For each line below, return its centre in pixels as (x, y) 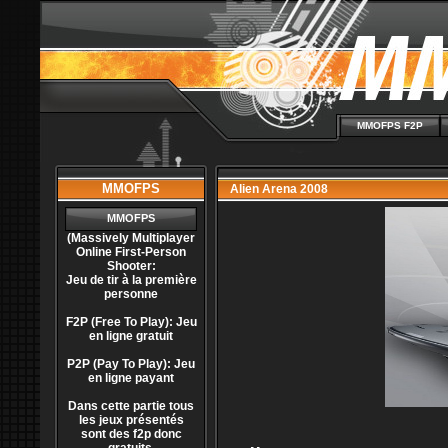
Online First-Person (131, 252)
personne (131, 294)
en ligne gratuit (131, 336)
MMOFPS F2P (390, 125)
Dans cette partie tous (131, 406)
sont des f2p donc (131, 434)
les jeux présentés (131, 420)
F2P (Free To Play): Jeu (131, 322)
